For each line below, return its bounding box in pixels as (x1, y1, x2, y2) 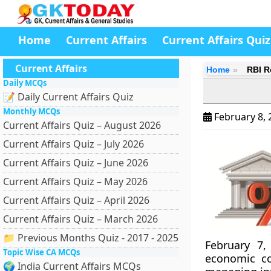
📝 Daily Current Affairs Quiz (3, 90, 134, 103)
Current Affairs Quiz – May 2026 (3, 175, 148, 188)
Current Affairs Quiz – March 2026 (3, 212, 158, 226)
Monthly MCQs (3, 106, 60, 117)
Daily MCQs (3, 77, 47, 88)
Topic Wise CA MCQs (3, 247, 80, 258)
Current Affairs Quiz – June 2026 (3, 156, 148, 169)
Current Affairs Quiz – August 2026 (3, 119, 161, 132)
